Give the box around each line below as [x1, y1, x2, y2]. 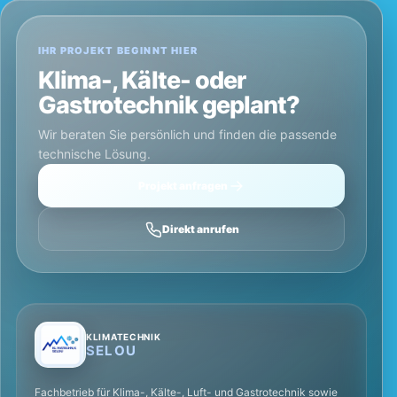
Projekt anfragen [137, 179, 228, 193]
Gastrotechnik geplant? [38, 90, 300, 121]
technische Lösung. [38, 146, 151, 162]
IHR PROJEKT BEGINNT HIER [38, 44, 198, 58]
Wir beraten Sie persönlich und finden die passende [38, 127, 337, 143]
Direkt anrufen [161, 222, 239, 237]
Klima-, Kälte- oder [38, 66, 246, 96]
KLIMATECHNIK [86, 331, 161, 342]
